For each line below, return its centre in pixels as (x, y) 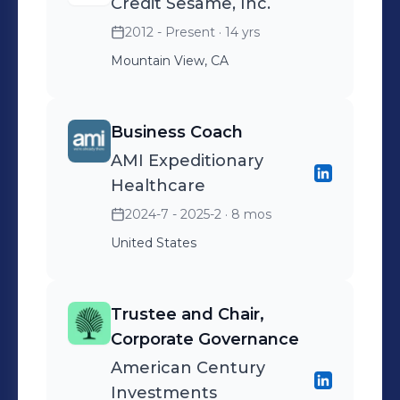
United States (154, 243)
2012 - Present (170, 32)
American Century (188, 368)
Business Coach (177, 132)
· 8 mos (246, 214)
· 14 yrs (237, 32)
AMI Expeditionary (187, 161)
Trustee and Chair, (187, 314)
